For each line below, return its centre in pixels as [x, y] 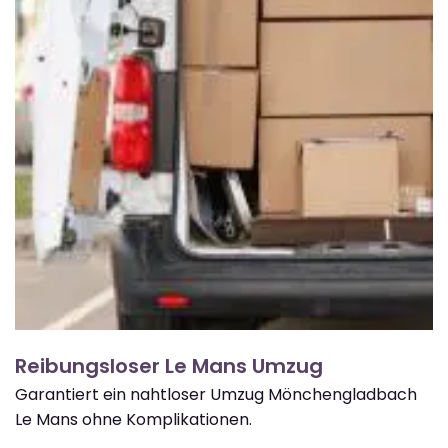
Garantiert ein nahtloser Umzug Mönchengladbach [216, 394]
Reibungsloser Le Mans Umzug [169, 365]
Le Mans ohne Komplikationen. [133, 419]
